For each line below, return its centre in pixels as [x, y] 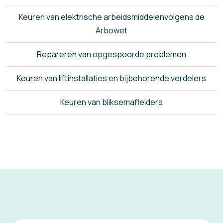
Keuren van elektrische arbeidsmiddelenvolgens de [111, 17]
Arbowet [111, 30]
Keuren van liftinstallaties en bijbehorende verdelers [111, 78]
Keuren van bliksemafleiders [111, 102]
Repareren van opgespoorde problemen [111, 54]
